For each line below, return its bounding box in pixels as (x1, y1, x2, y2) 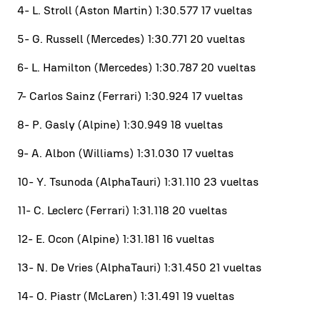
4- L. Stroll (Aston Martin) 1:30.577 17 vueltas (17, 3, 252, 17)
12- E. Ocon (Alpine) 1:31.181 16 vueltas (17, 231, 214, 246)
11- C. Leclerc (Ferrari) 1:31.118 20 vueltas (17, 203, 227, 217)
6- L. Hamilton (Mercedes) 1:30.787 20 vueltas (17, 60, 256, 74)
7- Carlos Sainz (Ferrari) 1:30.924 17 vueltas (17, 89, 243, 103)
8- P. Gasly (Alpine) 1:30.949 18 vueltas (17, 117, 223, 131)
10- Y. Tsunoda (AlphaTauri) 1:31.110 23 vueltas (17, 174, 259, 189)
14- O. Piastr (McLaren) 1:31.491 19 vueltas (17, 289, 234, 303)
